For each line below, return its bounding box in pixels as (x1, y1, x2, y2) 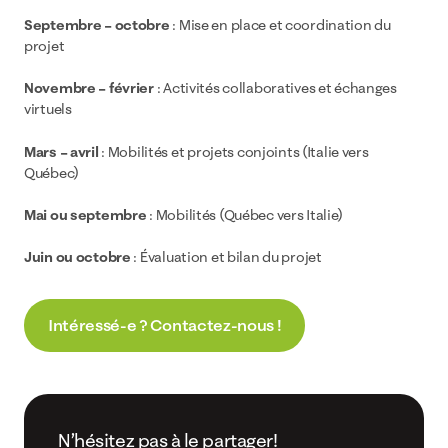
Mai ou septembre (24, 205, 147, 223)
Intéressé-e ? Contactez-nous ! (48, 314, 282, 335)
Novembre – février (24, 79, 154, 97)
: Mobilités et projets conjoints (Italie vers (98, 142, 369, 160)
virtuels (24, 100, 72, 118)
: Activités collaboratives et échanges (153, 79, 397, 97)
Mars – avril (24, 142, 99, 160)
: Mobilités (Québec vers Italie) (146, 205, 344, 223)
